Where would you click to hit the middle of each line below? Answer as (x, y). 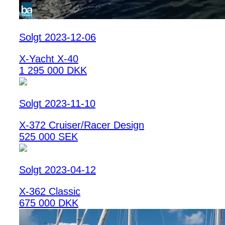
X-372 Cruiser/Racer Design (82, 125)
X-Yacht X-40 (49, 59)
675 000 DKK (49, 203)
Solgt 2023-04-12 (58, 170)
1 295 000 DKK (53, 70)
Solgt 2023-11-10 (57, 103)
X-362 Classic (50, 191)
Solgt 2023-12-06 (58, 37)
